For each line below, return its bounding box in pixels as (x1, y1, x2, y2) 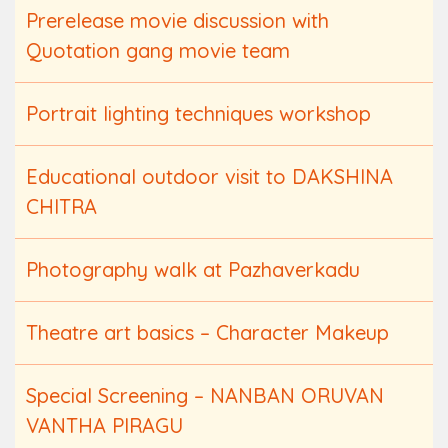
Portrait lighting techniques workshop (26, 100, 371, 126)
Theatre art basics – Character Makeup (26, 319, 389, 345)
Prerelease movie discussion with (26, 7, 329, 33)
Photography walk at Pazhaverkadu (26, 256, 360, 282)
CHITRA (26, 193, 97, 219)
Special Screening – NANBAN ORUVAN (26, 382, 384, 408)
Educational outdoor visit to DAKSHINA (26, 163, 393, 189)
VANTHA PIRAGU (26, 412, 183, 438)
